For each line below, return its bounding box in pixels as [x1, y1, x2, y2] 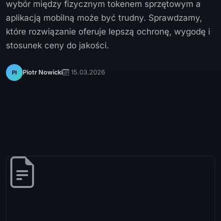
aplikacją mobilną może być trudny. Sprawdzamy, [6, 12, 202, 23]
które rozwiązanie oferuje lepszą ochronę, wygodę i [6, 26, 210, 37]
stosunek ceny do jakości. [6, 40, 109, 50]
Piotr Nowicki [23, 69, 63, 76]
